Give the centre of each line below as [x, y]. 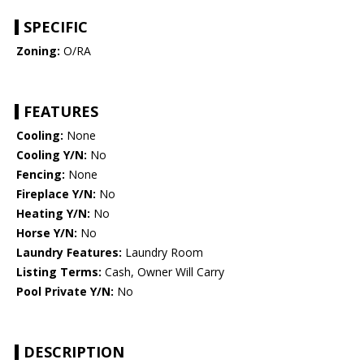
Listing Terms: [59, 272]
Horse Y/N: [47, 233]
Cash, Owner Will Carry [163, 272]
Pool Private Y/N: [65, 292]
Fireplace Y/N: [56, 194]
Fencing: [41, 175]
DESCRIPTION [74, 352]
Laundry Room [162, 253]
